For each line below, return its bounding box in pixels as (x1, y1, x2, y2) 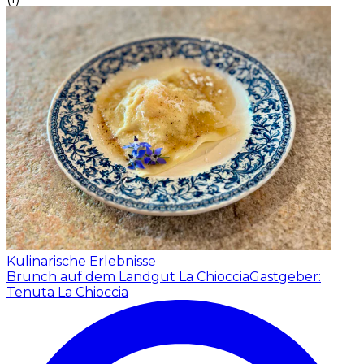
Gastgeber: (249, 268, 321, 284)
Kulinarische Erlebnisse (6, 253, 156, 269)
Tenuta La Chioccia (6, 284, 128, 300)
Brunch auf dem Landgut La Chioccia (6, 268, 249, 284)
